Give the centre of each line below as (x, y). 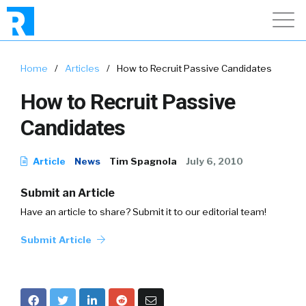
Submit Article (57, 240)
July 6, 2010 (214, 161)
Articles (82, 68)
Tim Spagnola (143, 161)
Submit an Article (68, 193)
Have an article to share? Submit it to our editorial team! (143, 212)
